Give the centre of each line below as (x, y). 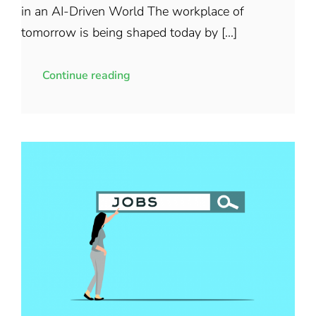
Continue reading (86, 75)
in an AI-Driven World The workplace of (132, 11)
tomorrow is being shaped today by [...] (129, 32)
